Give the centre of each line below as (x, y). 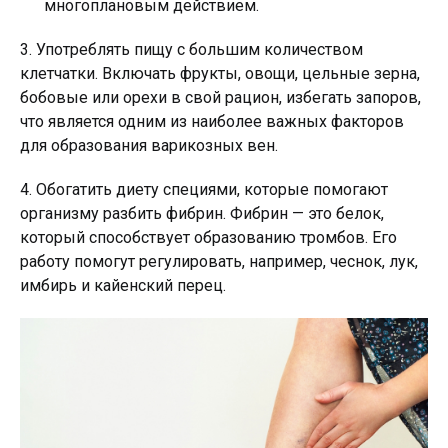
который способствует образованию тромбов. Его (208, 237)
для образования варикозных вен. (149, 145)
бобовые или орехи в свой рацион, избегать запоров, (220, 97)
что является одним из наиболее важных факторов (212, 121)
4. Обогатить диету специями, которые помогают (204, 189)
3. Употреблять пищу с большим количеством (191, 49)
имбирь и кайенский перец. (123, 285)
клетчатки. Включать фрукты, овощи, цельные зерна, (220, 73)
